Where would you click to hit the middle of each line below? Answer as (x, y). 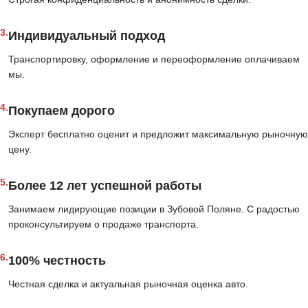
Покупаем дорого (62, 111)
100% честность (57, 261)
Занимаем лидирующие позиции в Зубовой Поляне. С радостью (154, 209)
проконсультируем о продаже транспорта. (103, 224)
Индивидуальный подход (87, 36)
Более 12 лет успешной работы (105, 186)
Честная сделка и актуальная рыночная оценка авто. (128, 284)
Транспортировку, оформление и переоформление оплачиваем (154, 59)
